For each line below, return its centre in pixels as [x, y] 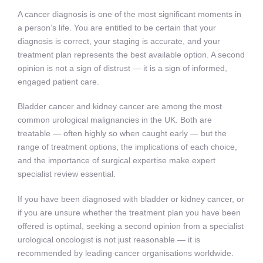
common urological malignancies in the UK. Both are [115, 120]
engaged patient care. [58, 82]
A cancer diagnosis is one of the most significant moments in [129, 14]
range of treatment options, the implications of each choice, [127, 147]
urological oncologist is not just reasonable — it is [109, 239]
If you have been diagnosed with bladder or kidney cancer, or [131, 199]
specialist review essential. [67, 174]
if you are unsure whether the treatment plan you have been [129, 212]
